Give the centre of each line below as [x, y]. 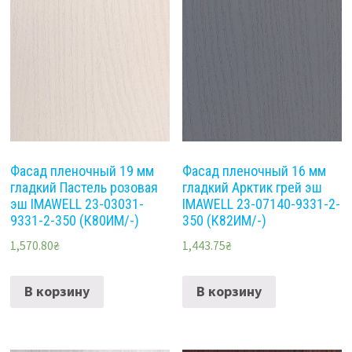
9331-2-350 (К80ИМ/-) [74, 220]
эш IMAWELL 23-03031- [77, 203]
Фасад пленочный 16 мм [255, 170]
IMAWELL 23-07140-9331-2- [262, 203]
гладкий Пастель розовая [84, 187]
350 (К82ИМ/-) [225, 220]
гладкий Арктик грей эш [253, 187]
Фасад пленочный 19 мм [82, 170]
